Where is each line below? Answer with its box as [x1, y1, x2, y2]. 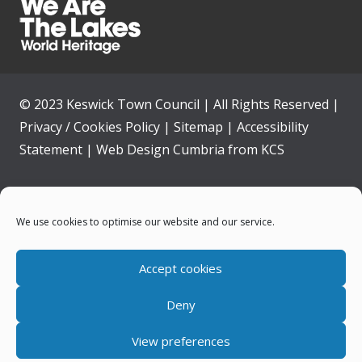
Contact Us [276, 266, 343, 284]
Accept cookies [139, 259, 223, 276]
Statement [19, 140, 82, 158]
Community [273, 224, 343, 242]
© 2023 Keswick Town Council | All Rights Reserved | [19, 95, 339, 113]
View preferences [131, 332, 230, 349]
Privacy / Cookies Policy [19, 117, 160, 136]
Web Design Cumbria [96, 140, 225, 158]
